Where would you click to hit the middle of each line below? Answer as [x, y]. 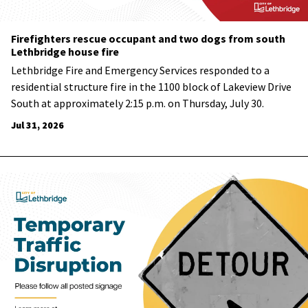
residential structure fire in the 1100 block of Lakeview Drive [151, 87]
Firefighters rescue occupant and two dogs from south [148, 39]
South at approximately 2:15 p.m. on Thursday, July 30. [139, 103]
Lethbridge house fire [65, 52]
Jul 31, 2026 [37, 125]
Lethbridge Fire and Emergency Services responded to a [140, 70]
